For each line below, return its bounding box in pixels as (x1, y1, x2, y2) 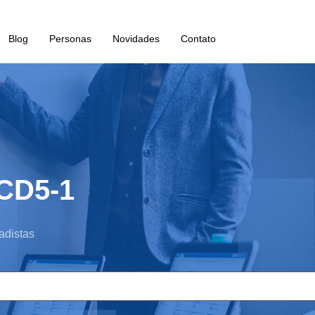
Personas (49, 33, 91, 44)
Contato (180, 33, 216, 44)
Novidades (112, 33, 160, 44)
